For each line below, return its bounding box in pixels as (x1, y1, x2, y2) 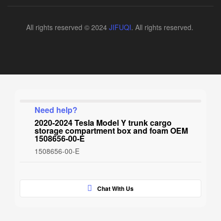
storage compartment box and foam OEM (35, 124, 188, 136)
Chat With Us (97, 184, 134, 193)
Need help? (35, 104, 77, 115)
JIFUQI (109, 22, 131, 32)
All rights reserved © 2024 (26, 22, 109, 32)
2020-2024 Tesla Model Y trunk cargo (35, 116, 172, 128)
